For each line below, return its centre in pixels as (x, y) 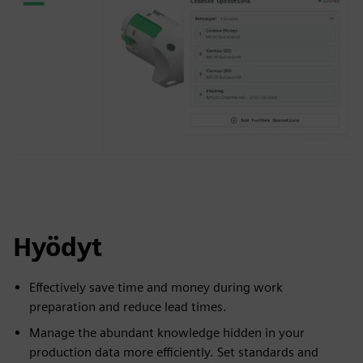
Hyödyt (58, 247)
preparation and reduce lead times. (128, 307)
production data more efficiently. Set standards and (174, 352)
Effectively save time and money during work (156, 287)
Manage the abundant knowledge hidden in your (167, 333)
